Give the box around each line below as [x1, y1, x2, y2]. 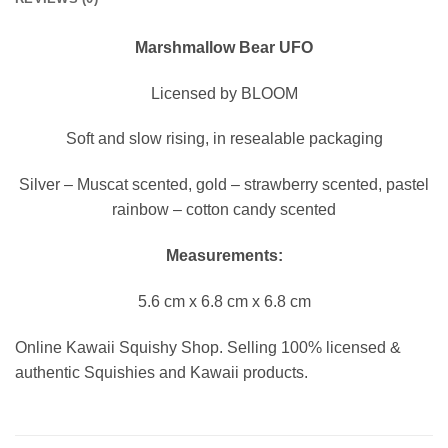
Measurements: [165, 246, 283, 264]
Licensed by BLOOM [150, 84, 298, 102]
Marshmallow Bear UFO [135, 38, 313, 56]
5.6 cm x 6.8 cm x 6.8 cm [137, 292, 311, 310]
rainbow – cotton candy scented [112, 201, 336, 219]
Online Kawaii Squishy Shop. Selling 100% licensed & [15, 338, 401, 356]
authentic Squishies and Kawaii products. [15, 363, 308, 381]
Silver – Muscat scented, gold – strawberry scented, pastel [19, 176, 429, 194]
